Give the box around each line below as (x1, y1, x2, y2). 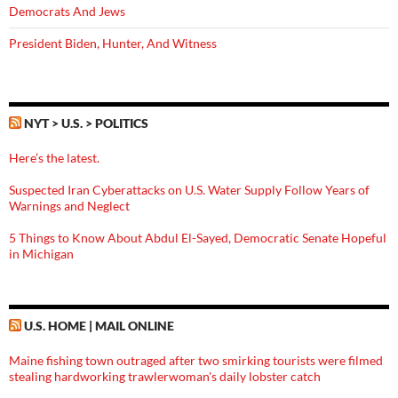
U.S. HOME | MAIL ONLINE (24, 318, 174, 333)
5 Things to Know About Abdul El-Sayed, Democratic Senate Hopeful (9, 230, 386, 245)
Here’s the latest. (9, 150, 99, 165)
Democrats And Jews (9, 4, 125, 19)
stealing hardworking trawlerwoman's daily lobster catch (9, 369, 321, 384)
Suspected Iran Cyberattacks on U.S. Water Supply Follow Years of (9, 182, 370, 197)
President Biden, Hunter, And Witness (9, 36, 217, 51)
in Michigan (9, 246, 74, 261)
